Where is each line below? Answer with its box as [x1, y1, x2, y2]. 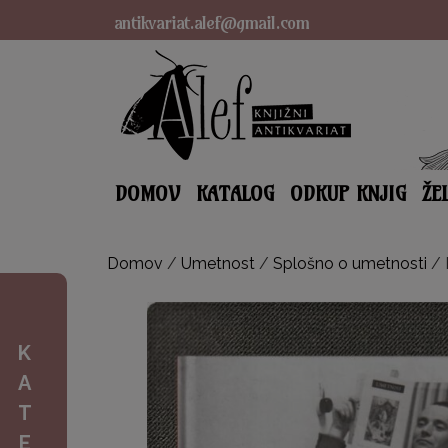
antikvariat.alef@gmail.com [114, 11, 309, 34]
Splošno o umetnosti [272, 254, 427, 273]
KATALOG [195, 181, 274, 206]
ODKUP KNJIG [289, 181, 406, 206]
